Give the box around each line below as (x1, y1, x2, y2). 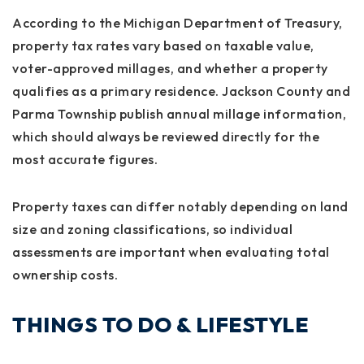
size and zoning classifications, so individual (12, 220, 292, 237)
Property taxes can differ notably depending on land (12, 197, 349, 214)
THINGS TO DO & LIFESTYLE (12, 310, 308, 338)
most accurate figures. (12, 150, 158, 167)
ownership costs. (12, 266, 118, 283)
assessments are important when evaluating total (12, 243, 330, 260)
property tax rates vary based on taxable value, (12, 37, 314, 54)
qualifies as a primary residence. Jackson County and (12, 82, 350, 99)
